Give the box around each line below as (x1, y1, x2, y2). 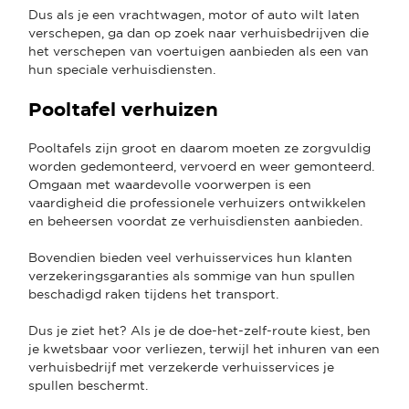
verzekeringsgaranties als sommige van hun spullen (28, 267, 355, 283)
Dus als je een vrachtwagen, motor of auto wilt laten (28, 6, 360, 22)
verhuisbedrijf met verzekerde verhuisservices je (28, 359, 334, 374)
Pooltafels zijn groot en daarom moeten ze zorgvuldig (28, 140, 371, 155)
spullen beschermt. (28, 377, 152, 393)
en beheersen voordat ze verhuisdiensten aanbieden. (28, 213, 362, 228)
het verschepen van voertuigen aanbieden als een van (28, 43, 369, 58)
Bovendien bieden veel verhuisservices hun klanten (28, 249, 352, 265)
